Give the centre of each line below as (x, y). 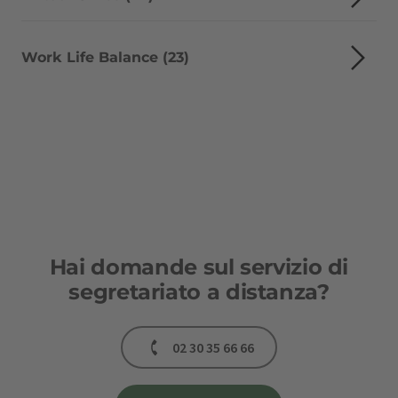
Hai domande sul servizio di (199, 267)
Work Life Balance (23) (105, 57)
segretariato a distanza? (199, 292)
